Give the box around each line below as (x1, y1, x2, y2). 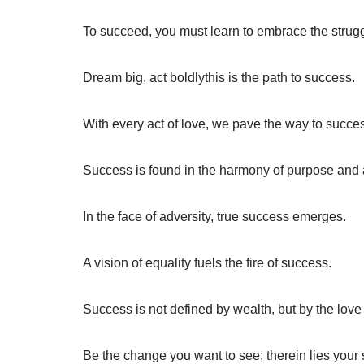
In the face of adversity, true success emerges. (83, 210, 346, 223)
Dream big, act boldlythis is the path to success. (83, 71, 355, 84)
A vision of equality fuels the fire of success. (83, 256, 331, 270)
